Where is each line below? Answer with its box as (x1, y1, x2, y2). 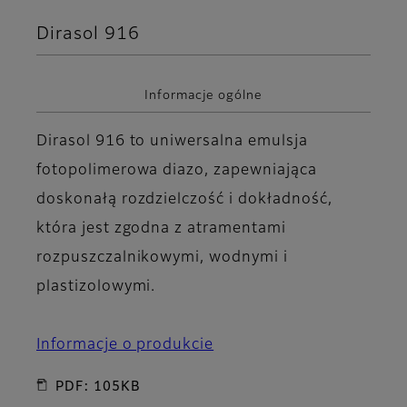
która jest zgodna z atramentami (36, 221, 286, 236)
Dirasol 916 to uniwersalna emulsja (36, 134, 308, 149)
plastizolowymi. (36, 279, 156, 294)
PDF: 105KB (55, 380, 141, 393)
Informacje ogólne (144, 90, 263, 103)
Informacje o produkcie (36, 337, 214, 352)
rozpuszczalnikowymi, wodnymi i (36, 250, 288, 265)
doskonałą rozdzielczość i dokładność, (36, 192, 333, 207)
